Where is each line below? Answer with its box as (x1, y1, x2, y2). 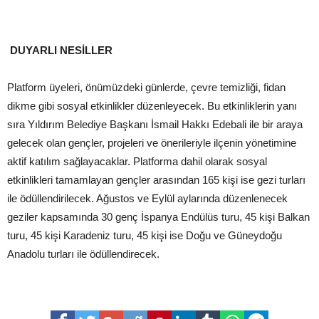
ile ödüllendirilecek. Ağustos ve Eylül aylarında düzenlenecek (7, 192, 288, 204)
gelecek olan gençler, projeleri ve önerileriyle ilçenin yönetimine (7, 137, 296, 149)
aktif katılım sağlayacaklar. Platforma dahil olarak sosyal (7, 155, 267, 167)
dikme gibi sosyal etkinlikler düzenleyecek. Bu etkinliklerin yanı (7, 100, 297, 112)
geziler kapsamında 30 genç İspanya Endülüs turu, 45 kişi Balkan (7, 211, 310, 223)
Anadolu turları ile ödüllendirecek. (7, 248, 159, 260)
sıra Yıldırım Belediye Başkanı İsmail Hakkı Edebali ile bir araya (7, 118, 303, 130)
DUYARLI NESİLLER (10, 44, 113, 56)
